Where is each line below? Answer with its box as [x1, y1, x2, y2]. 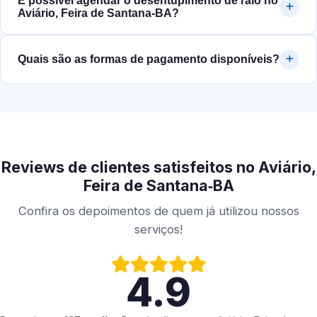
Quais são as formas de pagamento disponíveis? [18, 53, 279, 66]
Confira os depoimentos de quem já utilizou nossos [18, 204, 299, 219]
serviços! [134, 222, 183, 237]
